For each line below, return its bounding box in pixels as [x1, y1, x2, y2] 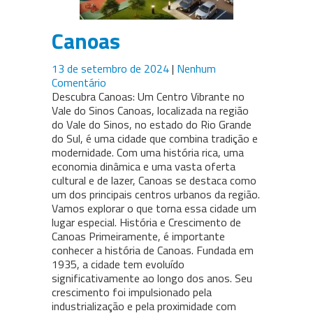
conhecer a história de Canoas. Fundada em [52, 242, 254, 259]
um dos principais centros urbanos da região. [52, 186, 260, 203]
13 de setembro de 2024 [52, 60, 172, 78]
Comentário [52, 74, 106, 92]
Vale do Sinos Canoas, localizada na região [52, 102, 249, 119]
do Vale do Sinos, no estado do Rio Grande [52, 116, 252, 133]
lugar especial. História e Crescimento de [52, 214, 241, 231]
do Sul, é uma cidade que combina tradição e [52, 130, 258, 147]
